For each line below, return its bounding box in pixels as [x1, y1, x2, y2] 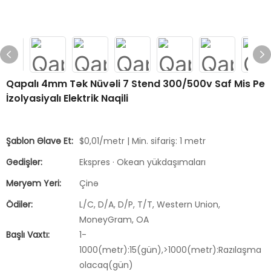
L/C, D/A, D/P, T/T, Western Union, [79, 198, 220, 211]
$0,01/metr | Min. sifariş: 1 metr [79, 135, 206, 147]
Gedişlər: [6, 156, 42, 168]
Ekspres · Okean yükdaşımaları [79, 156, 206, 168]
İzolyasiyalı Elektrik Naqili [6, 91, 128, 105]
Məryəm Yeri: [6, 177, 61, 189]
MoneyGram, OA [79, 214, 149, 226]
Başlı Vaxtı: [6, 229, 50, 241]
